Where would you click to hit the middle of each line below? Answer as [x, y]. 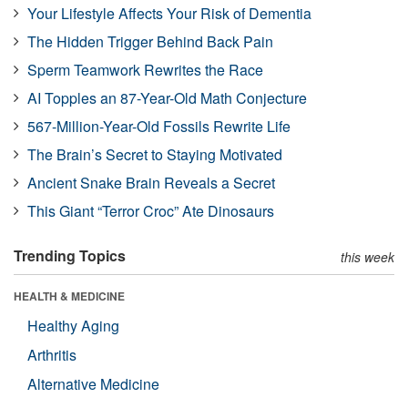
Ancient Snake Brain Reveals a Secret [151, 182]
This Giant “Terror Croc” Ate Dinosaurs [151, 210]
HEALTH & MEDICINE [69, 296]
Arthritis [52, 354]
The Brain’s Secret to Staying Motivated [155, 154]
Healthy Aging [73, 325]
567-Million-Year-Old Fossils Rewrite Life [159, 126]
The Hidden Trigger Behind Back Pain [150, 41]
